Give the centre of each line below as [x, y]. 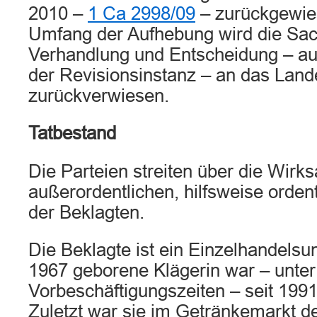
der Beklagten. [86, 212]
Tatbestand [72, 133]
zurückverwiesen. [99, 96]
